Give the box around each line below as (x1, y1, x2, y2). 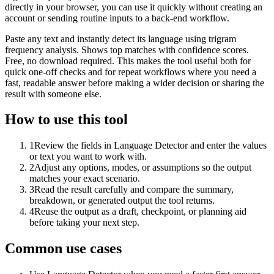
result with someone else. (5, 88, 102, 99)
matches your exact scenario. (29, 173, 140, 184)
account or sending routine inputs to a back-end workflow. (5, 12, 229, 23)
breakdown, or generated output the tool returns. (29, 195, 215, 206)
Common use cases (5, 240, 122, 257)
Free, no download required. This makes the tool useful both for (5, 55, 251, 66)
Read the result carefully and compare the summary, (34, 184, 234, 195)
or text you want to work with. (29, 151, 147, 162)
